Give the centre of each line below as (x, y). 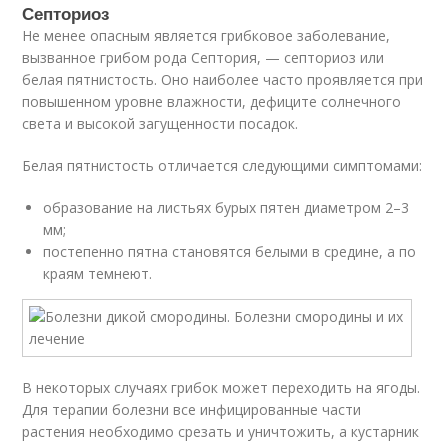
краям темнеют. (98, 273)
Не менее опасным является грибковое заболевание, (206, 35)
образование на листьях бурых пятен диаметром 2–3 (226, 207)
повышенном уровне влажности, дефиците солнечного (212, 101)
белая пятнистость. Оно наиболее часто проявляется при (223, 79)
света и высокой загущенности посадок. (160, 123)
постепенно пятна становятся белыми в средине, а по (230, 251)
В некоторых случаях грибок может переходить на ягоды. (221, 387)
